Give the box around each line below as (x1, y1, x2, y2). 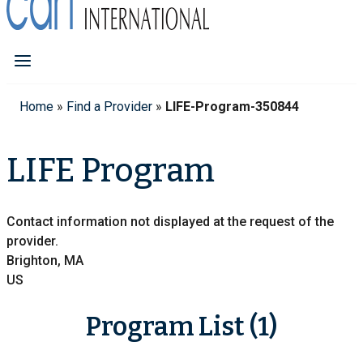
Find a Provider (66, 99, 152, 115)
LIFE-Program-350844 (165, 99, 299, 115)
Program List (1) (86, 311, 277, 343)
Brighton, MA (6, 252, 83, 268)
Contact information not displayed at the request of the (6, 213, 334, 229)
